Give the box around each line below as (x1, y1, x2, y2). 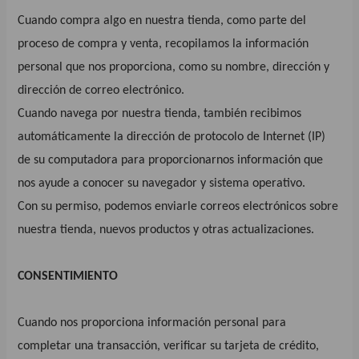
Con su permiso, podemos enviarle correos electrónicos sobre (18, 200, 339, 213)
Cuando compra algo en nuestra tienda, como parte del (18, 14, 307, 27)
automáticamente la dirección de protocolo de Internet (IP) (18, 130, 326, 143)
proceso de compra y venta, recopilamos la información (18, 37, 309, 50)
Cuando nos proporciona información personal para (18, 316, 287, 329)
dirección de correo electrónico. (18, 83, 185, 97)
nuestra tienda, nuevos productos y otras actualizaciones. (18, 223, 315, 236)
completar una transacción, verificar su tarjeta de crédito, (18, 339, 320, 353)
